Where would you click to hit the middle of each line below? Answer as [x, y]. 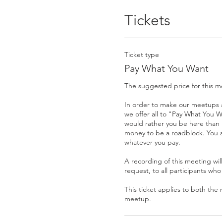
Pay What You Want [166, 68]
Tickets [147, 20]
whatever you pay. [153, 142]
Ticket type [141, 54]
